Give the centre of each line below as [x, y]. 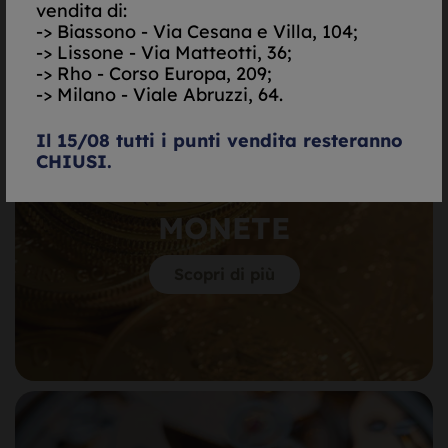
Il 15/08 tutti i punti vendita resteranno [219, 140]
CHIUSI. [74, 161]
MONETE [224, 228]
